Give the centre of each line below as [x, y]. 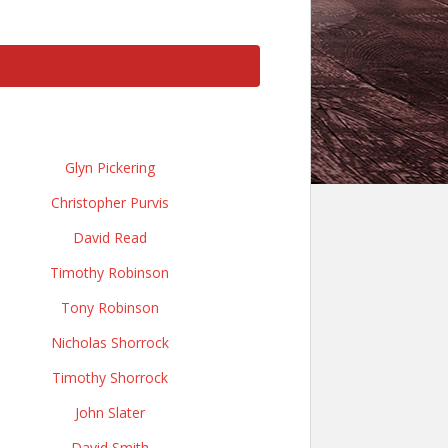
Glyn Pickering [109, 167]
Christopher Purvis [109, 202]
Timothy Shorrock [109, 377]
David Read [109, 237]
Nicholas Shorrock [109, 342]
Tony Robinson [109, 307]
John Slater [109, 412]
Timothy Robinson [109, 272]
